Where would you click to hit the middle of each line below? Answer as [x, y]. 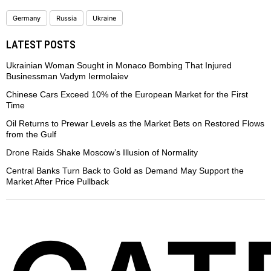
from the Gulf [31, 134]
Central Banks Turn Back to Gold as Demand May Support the [125, 171]
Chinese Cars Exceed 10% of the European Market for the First [127, 94]
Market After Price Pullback [57, 181]
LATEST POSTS [41, 44]
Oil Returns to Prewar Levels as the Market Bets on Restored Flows [135, 123]
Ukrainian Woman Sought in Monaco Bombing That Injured [119, 65]
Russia [67, 18]
